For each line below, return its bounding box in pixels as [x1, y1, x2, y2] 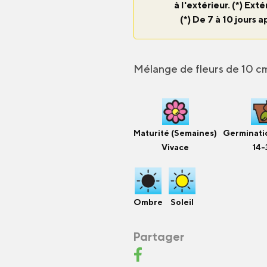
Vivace [162, 142, 189, 152]
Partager [133, 229, 184, 244]
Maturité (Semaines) [133, 128, 217, 138]
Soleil [170, 197, 194, 207]
